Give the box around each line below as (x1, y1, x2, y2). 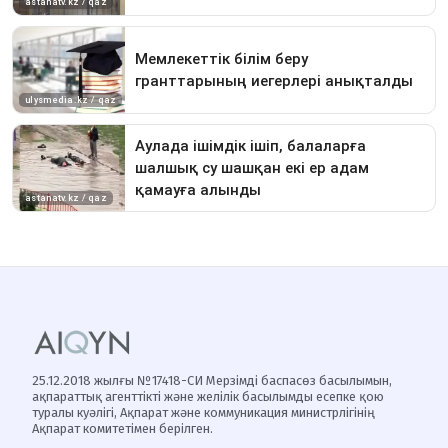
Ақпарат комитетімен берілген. (32, 421, 213, 436)
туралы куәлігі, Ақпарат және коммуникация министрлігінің (32, 405, 375, 420)
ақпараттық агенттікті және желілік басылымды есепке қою (32, 389, 384, 404)
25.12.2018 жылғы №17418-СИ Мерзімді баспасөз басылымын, (32, 373, 392, 388)
